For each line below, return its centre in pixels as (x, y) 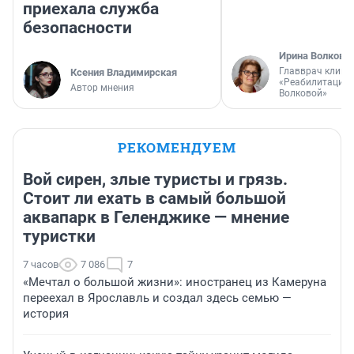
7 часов (41, 265)
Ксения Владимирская (124, 73)
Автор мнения (102, 88)
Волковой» (303, 94)
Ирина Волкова (314, 56)
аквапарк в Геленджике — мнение (156, 218)
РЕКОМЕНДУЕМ (177, 148)
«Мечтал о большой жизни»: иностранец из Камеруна (175, 282)
